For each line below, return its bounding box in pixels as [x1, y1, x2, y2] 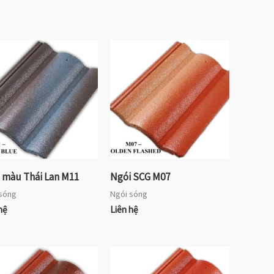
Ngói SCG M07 [110, 169, 171, 183]
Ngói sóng [110, 188, 148, 200]
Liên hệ [110, 204, 139, 216]
